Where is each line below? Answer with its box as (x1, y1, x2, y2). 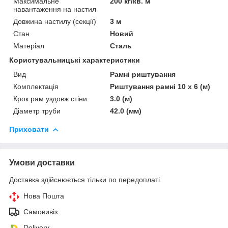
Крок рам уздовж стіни (13, 94, 87, 103)
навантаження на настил (13, 5, 96, 13)
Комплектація (13, 82, 59, 91)
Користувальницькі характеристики (9, 55, 140, 64)
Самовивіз (23, 207, 58, 216)
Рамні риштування (110, 70, 176, 78)
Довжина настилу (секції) (13, 17, 96, 25)
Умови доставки (9, 158, 75, 167)
